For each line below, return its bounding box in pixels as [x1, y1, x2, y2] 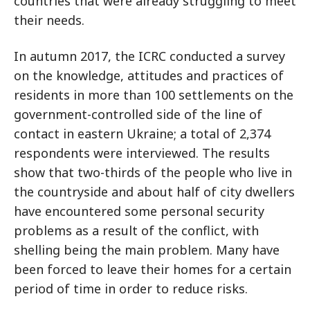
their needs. [14, 12, 84, 28]
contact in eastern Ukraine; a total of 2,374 [14, 125, 271, 142]
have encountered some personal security [14, 203, 264, 219]
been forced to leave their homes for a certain [14, 261, 291, 277]
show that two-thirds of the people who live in [14, 164, 292, 181]
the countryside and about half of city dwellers [14, 183, 295, 200]
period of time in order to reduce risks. [14, 280, 248, 297]
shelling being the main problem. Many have [14, 241, 280, 258]
